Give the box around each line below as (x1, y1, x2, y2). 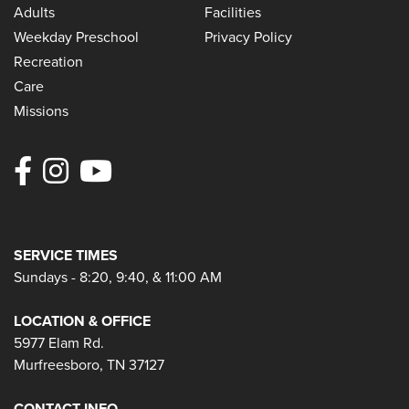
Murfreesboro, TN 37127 (14, 353, 164, 375)
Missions (14, 100, 68, 121)
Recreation (14, 50, 83, 72)
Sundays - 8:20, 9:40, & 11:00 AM (14, 266, 222, 288)
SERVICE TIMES (14, 244, 118, 266)
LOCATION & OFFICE (14, 309, 151, 331)
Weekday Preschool (14, 26, 139, 47)
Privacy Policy (204, 26, 292, 47)
